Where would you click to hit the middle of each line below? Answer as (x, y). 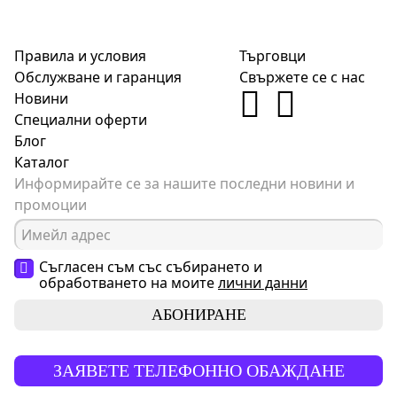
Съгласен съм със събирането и (151, 267)
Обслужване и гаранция (98, 77)
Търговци (272, 56)
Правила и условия (80, 56)
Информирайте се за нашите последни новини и (184, 183)
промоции (51, 205)
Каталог (42, 162)
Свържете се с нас (302, 77)
